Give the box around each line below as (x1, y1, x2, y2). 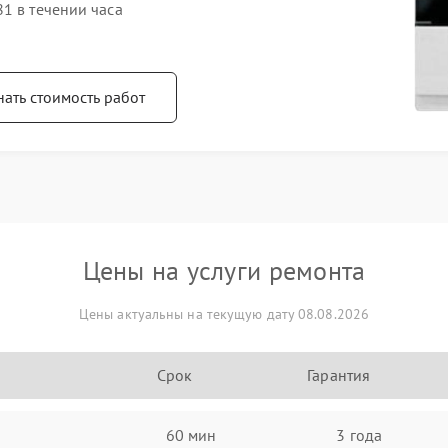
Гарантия (307, 365, 371, 385)
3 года (336, 424, 382, 445)
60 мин (165, 424, 217, 445)
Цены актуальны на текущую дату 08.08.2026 (78, 305, 370, 323)
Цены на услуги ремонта (82, 254, 366, 287)
